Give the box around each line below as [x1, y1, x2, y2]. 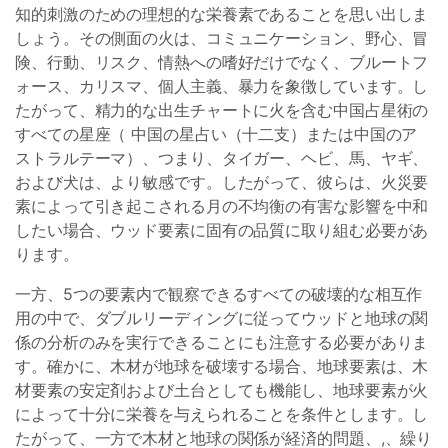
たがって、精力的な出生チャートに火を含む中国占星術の [15, 100, 429, 120]
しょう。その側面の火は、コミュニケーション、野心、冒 [15, 28, 429, 48]
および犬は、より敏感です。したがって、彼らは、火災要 [15, 172, 429, 192]
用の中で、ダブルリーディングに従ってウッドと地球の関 [15, 308, 429, 328]
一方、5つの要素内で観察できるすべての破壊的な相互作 [15, 284, 423, 304]
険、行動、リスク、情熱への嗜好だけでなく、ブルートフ [15, 52, 429, 72]
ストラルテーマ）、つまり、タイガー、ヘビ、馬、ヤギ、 [15, 148, 429, 168]
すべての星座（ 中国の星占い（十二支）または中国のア [15, 124, 418, 144]
